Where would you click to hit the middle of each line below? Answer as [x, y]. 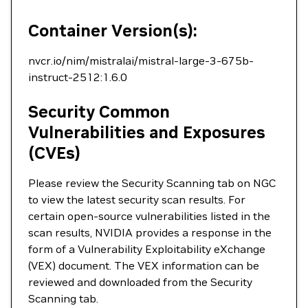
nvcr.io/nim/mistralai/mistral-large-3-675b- [141, 60]
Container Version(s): [113, 31]
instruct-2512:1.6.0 [78, 77]
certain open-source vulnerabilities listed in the [149, 216]
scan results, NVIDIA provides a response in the [150, 232]
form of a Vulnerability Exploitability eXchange [147, 249]
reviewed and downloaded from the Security [140, 282]
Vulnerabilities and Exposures [147, 132]
